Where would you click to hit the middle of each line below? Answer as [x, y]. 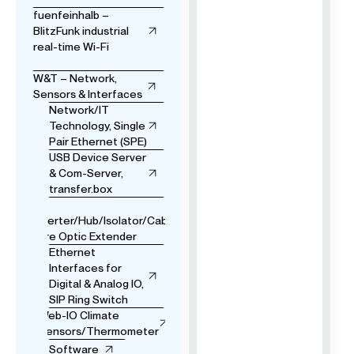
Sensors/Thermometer [98, 331]
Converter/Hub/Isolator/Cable [98, 221]
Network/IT [79, 110]
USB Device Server [98, 158]
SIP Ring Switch [88, 300]
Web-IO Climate [79, 316]
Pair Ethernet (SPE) [98, 142]
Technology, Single [97, 126]
